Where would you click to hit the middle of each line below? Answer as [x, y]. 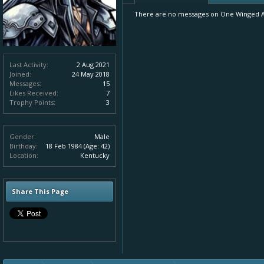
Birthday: [24, 146]
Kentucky [95, 155]
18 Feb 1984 [64, 146]
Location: [24, 155]
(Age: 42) [97, 146]
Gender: [23, 136]
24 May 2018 [91, 74]
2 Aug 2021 [93, 65]
